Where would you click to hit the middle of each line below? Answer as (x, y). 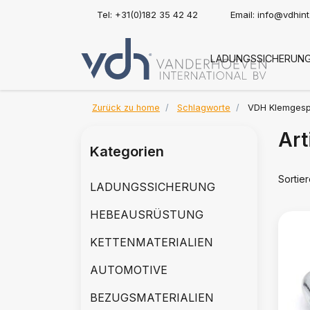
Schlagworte (204, 108)
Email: (244, 15)
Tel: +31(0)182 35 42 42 (147, 15)
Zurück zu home (126, 108)
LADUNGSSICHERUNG (153, 187)
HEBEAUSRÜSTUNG (147, 215)
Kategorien (127, 152)
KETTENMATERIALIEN (152, 242)
